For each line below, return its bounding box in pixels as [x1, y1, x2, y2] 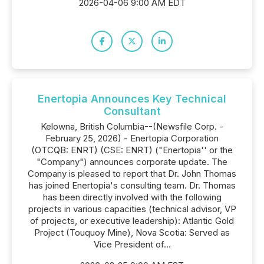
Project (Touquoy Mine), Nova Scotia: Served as [34, 227, 230, 238]
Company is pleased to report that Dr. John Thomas [28, 168, 236, 179]
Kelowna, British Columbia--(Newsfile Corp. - [41, 121, 223, 132]
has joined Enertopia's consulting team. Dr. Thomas [28, 180, 236, 191]
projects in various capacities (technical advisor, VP [28, 203, 236, 214]
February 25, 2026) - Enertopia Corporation [45, 133, 219, 144]
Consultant [103, 105, 161, 117]
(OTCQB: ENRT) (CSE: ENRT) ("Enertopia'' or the [31, 144, 233, 156]
